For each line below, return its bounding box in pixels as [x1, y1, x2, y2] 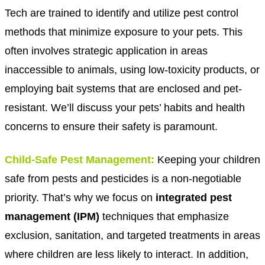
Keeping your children [154, 153, 260, 166]
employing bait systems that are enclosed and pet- [5, 82, 242, 95]
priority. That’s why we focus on [5, 190, 156, 203]
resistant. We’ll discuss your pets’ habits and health [5, 101, 245, 114]
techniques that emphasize [99, 209, 229, 222]
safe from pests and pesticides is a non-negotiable [5, 172, 241, 185]
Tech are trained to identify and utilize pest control [5, 6, 238, 19]
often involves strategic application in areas [5, 44, 208, 57]
